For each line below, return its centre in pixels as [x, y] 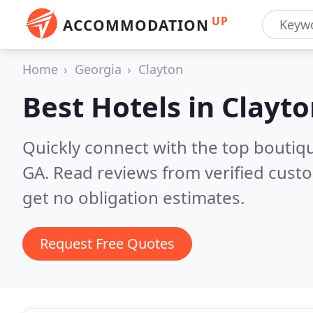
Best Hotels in [122, 107]
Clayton [161, 69]
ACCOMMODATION [136, 25]
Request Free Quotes [107, 243]
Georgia [98, 69]
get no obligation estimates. [133, 197]
